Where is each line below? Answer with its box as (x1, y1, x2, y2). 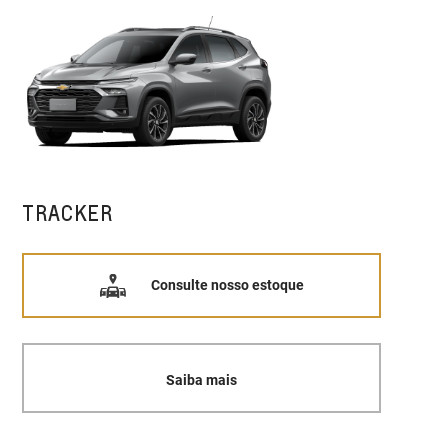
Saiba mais (166, 372, 238, 389)
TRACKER (22, 199, 113, 226)
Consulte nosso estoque (150, 277, 304, 294)
